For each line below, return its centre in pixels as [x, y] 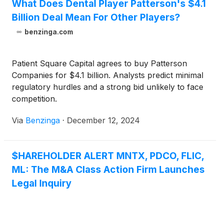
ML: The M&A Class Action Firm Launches [108, 170]
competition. [34, 99]
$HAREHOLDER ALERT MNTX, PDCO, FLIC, [108, 156]
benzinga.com [49, 32]
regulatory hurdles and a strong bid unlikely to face [108, 87]
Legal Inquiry [42, 183]
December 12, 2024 [103, 121]
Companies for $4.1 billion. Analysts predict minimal [108, 75]
